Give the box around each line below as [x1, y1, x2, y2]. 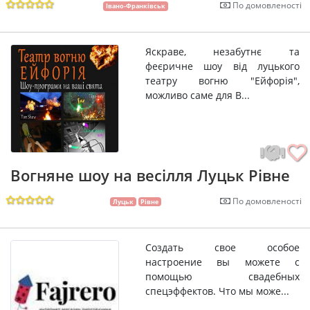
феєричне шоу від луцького [145, 60, 300, 73]
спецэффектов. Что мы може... [145, 284, 289, 298]
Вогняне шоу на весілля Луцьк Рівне [10, 165, 290, 186]
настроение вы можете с [145, 255, 300, 269]
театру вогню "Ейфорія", [145, 74, 300, 88]
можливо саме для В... [145, 89, 250, 102]
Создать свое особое [145, 241, 300, 255]
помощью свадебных [145, 270, 300, 284]
